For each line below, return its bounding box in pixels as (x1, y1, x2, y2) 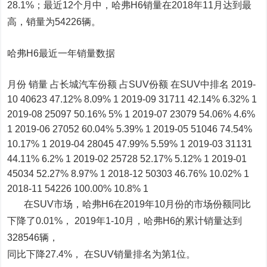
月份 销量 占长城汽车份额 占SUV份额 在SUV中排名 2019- (7, 79, 256, 89)
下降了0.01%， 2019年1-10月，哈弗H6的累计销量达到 (7, 216, 243, 226)
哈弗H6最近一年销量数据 (7, 48, 116, 58)
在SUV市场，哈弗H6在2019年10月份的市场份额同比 (7, 199, 252, 209)
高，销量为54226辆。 (7, 17, 101, 27)
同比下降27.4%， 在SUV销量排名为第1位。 (7, 249, 196, 259)
